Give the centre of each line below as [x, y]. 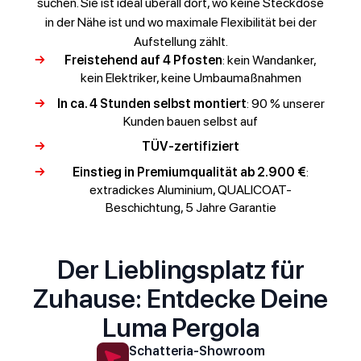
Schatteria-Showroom [197, 351]
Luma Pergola [180, 328]
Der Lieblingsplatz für [180, 270]
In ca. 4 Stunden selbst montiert [151, 103]
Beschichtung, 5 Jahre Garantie [191, 208]
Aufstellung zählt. [180, 42]
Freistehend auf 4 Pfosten [144, 60]
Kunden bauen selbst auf [191, 121]
